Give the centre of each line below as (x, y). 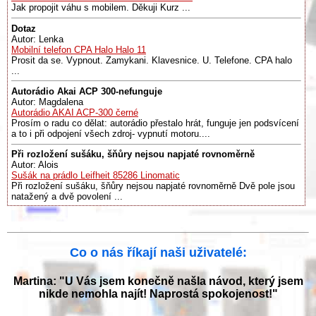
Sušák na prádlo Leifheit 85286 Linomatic (96, 176)
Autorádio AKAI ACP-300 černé (75, 112)
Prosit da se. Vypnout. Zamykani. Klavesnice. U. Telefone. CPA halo (152, 60)
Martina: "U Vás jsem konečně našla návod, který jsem (158, 281)
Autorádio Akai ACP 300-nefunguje (87, 91)
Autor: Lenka (37, 39)
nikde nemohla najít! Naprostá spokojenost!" (158, 293)
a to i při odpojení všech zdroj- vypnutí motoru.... (111, 133)
